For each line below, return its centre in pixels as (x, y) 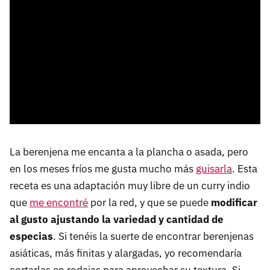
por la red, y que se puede (149, 203)
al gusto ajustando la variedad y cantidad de (117, 220)
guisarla (214, 169)
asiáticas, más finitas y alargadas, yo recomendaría (126, 253)
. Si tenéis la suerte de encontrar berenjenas (153, 237)
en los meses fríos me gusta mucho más (103, 169)
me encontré (59, 203)
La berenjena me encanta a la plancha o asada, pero (129, 152)
